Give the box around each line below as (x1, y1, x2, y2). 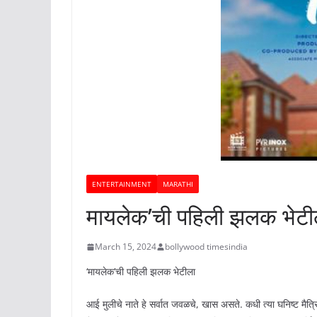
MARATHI (163, 179, 193, 189)
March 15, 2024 (95, 241, 156, 253)
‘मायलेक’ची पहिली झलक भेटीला (86, 265, 195, 278)
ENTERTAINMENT (92, 179, 151, 189)
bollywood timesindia (165, 241, 248, 253)
